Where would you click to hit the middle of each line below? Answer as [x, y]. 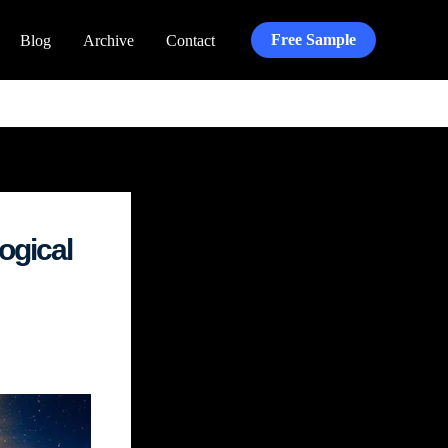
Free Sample [313, 39]
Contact [190, 40]
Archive [108, 40]
